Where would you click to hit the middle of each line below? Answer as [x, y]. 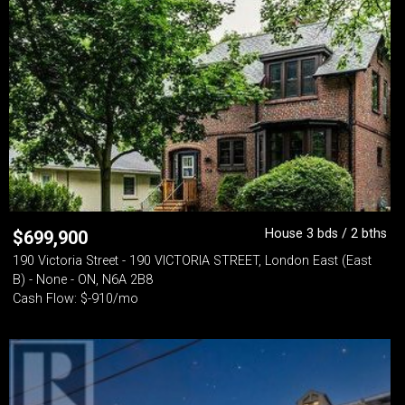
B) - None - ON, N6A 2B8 [83, 280]
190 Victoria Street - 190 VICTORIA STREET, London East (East [192, 261]
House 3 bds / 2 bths [326, 234]
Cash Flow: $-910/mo [75, 299]
